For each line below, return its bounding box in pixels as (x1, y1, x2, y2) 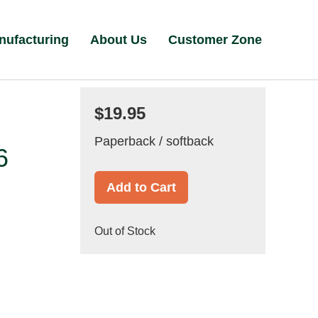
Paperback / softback (94, 134, 214, 148)
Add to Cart (106, 180, 176, 194)
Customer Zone (168, 33, 263, 47)
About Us (90, 33, 148, 47)
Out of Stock (94, 225, 155, 237)
